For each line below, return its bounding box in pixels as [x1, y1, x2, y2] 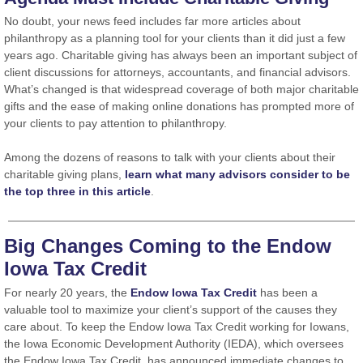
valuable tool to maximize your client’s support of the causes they [4, 303, 337, 316]
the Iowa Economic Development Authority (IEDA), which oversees [4, 337, 344, 350]
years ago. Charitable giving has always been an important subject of [4, 49, 357, 62]
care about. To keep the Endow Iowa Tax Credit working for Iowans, [4, 320, 349, 333]
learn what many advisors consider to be [125, 168, 350, 181]
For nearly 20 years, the [4, 286, 130, 299]
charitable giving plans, [4, 168, 125, 181]
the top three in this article [4, 185, 151, 198]
